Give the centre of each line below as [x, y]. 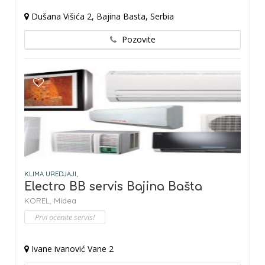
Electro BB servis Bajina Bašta [113, 187]
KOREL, [39, 201]
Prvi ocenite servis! [65, 217]
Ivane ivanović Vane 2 [71, 249]
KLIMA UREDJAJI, [51, 174]
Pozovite [138, 40]
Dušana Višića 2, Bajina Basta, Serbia [101, 17]
